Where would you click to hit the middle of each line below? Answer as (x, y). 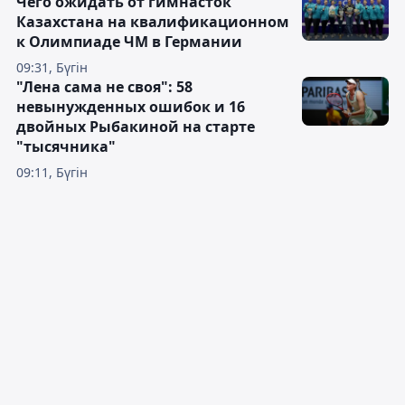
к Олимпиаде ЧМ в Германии (129, 42)
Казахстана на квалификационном (153, 22)
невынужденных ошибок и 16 (131, 107)
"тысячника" (66, 147)
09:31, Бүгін (52, 68)
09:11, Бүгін (52, 173)
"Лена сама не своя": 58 (104, 87)
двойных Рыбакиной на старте (136, 127)
